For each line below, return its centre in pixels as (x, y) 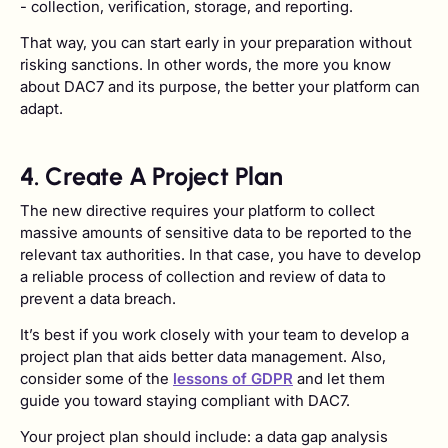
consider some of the (96, 379)
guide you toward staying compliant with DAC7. (185, 401)
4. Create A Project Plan (151, 176)
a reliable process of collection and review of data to (203, 276)
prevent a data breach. (98, 298)
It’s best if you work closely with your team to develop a (214, 335)
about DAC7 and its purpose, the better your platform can (220, 87)
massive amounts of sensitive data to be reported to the (216, 232)
